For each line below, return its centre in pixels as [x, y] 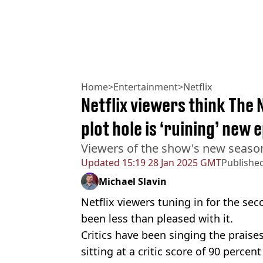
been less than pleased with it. [157, 218]
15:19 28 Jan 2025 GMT [171, 162]
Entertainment [146, 87]
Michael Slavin [133, 181]
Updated [100, 162]
